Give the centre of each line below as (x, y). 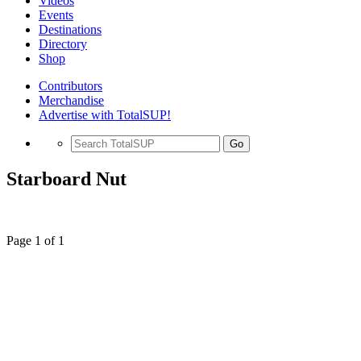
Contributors (71, 86)
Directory (63, 44)
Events (56, 15)
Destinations (70, 29)
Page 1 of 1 (35, 240)
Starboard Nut (66, 178)
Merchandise (71, 100)
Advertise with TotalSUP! (105, 115)
